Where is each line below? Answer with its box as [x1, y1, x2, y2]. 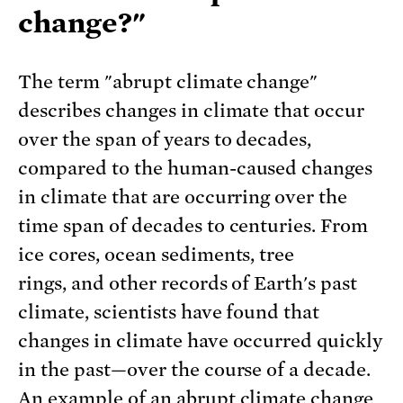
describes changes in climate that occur [18, 99, 365, 121]
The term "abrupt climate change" [18, 70, 318, 93]
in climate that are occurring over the [18, 185, 348, 208]
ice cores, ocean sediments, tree [18, 243, 295, 265]
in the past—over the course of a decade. [18, 358, 372, 381]
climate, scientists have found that [18, 300, 320, 323]
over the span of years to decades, [18, 128, 312, 150]
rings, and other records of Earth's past [18, 272, 358, 294]
